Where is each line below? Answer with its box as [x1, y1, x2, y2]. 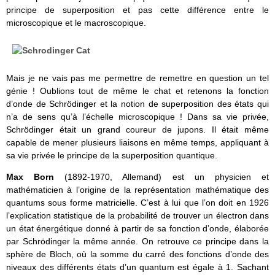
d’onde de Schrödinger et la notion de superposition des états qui [6, 99, 269, 109]
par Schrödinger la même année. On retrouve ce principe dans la [6, 236, 269, 247]
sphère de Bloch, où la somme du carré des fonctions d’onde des [6, 249, 269, 260]
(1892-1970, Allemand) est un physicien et [64, 172, 269, 182]
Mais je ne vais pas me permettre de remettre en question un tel [6, 73, 269, 83]
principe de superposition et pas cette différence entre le [6, 5, 269, 15]
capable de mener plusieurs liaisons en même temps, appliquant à [6, 137, 269, 148]
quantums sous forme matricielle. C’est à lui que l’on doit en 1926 [6, 198, 269, 208]
